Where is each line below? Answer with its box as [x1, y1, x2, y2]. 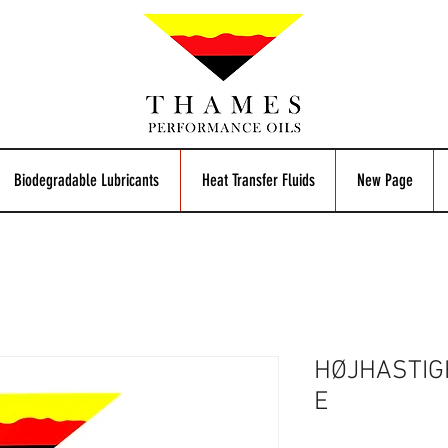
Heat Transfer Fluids [201, 170, 315, 190]
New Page [356, 170, 413, 190]
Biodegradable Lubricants [14, 170, 159, 190]
